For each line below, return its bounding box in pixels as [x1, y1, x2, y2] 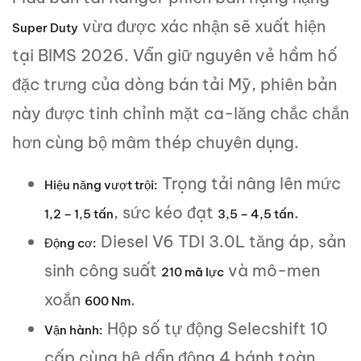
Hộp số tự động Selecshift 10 [103, 317, 328, 338]
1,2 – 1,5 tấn [44, 205, 114, 222]
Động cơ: [44, 234, 97, 251]
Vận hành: [44, 322, 103, 338]
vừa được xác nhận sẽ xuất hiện [78, 15, 326, 36]
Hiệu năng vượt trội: [44, 176, 158, 193]
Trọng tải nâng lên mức [158, 172, 341, 193]
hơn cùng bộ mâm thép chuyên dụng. [12, 131, 299, 152]
